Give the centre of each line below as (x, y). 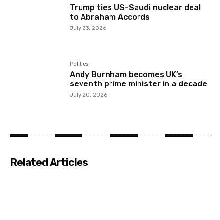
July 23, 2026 (88, 28)
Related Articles (49, 162)
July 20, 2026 (89, 95)
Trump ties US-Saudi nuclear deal (136, 8)
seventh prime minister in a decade (139, 84)
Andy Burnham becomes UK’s (126, 75)
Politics (79, 64)
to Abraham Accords (110, 17)
